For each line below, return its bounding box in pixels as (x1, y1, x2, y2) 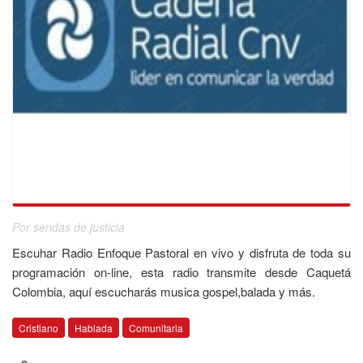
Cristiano (19, 321, 58, 335)
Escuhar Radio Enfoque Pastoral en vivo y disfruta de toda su (12, 244, 351, 261)
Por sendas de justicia (12, 219, 125, 235)
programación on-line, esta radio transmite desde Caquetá (12, 263, 351, 280)
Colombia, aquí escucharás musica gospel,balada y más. (12, 283, 315, 300)
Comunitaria (129, 321, 183, 335)
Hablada (75, 321, 113, 335)
